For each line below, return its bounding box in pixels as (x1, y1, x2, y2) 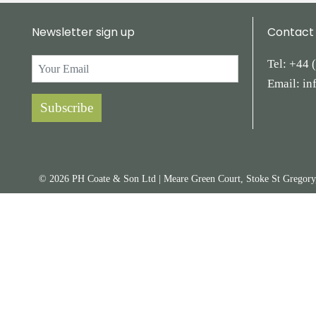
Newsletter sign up (32, 24, 135, 41)
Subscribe (40, 100, 93, 116)
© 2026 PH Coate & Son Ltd (39, 174, 156, 185)
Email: (267, 77, 303, 91)
